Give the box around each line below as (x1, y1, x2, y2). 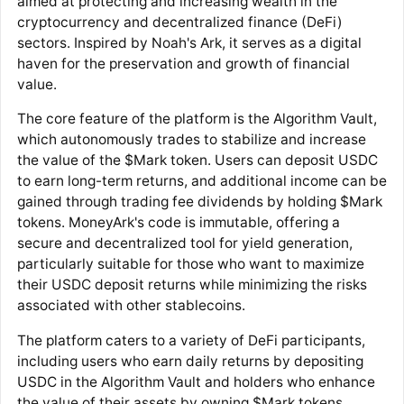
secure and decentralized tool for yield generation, (16, 234, 353, 252)
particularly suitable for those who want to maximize (16, 255, 364, 273)
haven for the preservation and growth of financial (16, 54, 350, 72)
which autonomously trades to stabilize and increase (16, 131, 366, 149)
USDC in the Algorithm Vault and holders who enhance (16, 372, 375, 390)
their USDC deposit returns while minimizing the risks (16, 276, 367, 294)
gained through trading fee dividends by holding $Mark (16, 193, 382, 211)
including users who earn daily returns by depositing (16, 352, 363, 370)
